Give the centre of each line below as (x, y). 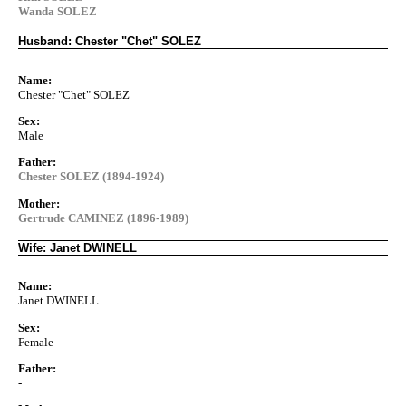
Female (36, 342)
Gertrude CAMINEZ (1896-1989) (103, 217)
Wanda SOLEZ (58, 11)
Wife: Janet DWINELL (77, 247)
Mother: (39, 203)
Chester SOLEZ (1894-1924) (91, 177)
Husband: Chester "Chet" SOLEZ (110, 41)
